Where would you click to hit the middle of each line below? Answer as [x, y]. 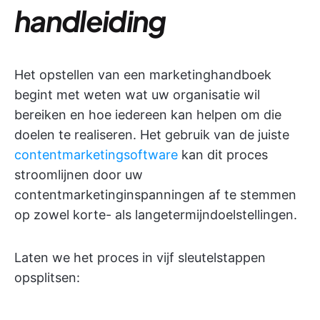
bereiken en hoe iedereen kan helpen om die [148, 115]
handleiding [90, 21]
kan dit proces [223, 155]
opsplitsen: [47, 278]
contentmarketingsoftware [96, 155]
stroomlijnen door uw [79, 175]
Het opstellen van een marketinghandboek [143, 75]
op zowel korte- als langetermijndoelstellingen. [156, 215]
